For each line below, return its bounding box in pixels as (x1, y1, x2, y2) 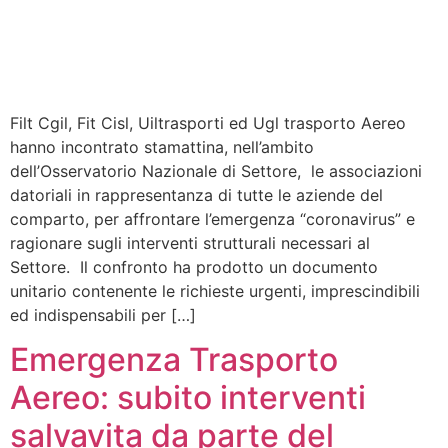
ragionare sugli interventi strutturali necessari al (10, 232, 370, 253)
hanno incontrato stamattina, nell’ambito (10, 136, 314, 157)
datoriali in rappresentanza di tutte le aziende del (10, 184, 383, 205)
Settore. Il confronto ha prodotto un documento (10, 256, 378, 277)
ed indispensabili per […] (10, 304, 196, 325)
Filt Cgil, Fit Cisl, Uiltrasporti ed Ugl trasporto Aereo (10, 112, 406, 133)
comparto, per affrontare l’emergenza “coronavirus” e (10, 208, 415, 229)
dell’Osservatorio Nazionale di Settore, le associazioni (10, 160, 422, 181)
